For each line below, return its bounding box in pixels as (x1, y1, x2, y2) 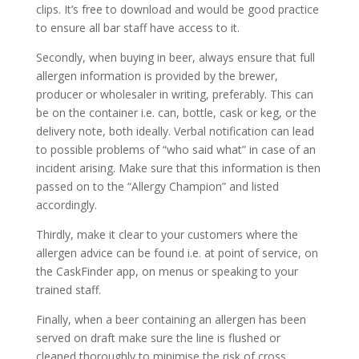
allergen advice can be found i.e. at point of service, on (35, 245, 318, 260)
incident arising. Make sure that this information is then (35, 160, 321, 175)
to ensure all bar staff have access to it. (35, 20, 240, 35)
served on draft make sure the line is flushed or (35, 330, 280, 345)
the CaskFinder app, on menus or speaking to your (35, 264, 298, 279)
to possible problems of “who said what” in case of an (35, 142, 316, 157)
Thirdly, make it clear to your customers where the (35, 227, 298, 242)
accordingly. (35, 197, 97, 212)
